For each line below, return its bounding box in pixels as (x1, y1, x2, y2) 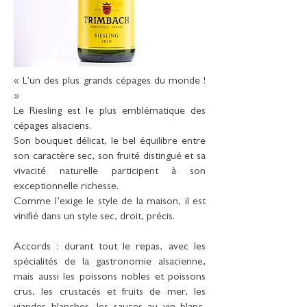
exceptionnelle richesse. (14, 182, 119, 193)
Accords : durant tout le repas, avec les (14, 242, 206, 253)
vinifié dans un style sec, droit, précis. (14, 212, 175, 223)
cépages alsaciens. (14, 121, 91, 132)
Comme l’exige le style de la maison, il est (14, 197, 206, 208)
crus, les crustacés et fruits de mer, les (14, 287, 206, 298)
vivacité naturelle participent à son (14, 167, 206, 177)
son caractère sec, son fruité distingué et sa (14, 151, 206, 162)
